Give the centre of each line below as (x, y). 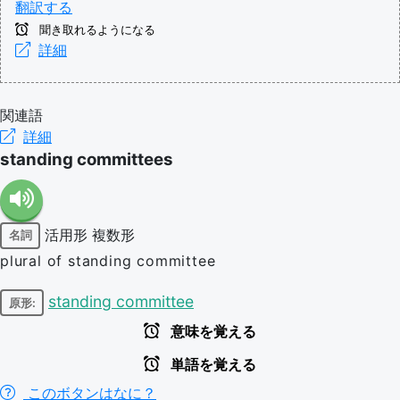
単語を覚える (212, 365)
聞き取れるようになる (96, 29)
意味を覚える (212, 332)
